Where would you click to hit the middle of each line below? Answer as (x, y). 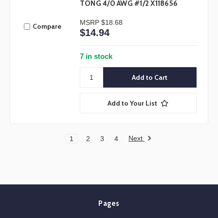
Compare (47, 27)
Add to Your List (133, 103)
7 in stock (96, 56)
